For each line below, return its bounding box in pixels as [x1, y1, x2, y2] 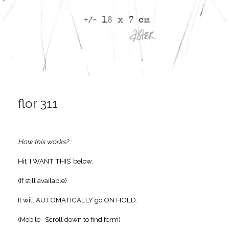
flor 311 [18, 96, 58, 111]
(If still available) [18, 176, 67, 185]
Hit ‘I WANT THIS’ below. [18, 156, 93, 165]
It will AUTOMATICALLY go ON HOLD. [18, 195, 138, 204]
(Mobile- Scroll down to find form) [18, 215, 121, 223]
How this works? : [18, 137, 72, 146]
